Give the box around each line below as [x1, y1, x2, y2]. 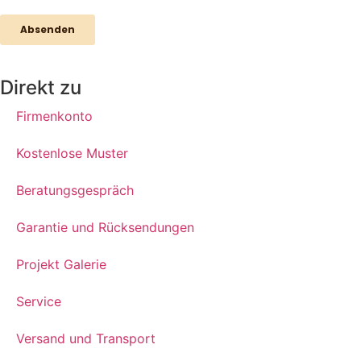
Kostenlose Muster [16, 145, 128, 162]
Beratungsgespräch [16, 182, 134, 199]
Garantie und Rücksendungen [16, 219, 194, 236]
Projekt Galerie [16, 256, 106, 273]
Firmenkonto [16, 108, 93, 125]
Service [16, 293, 61, 310]
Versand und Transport [16, 330, 156, 347]
